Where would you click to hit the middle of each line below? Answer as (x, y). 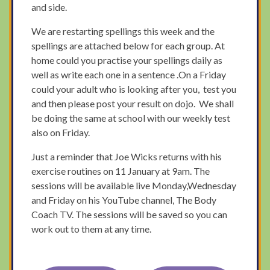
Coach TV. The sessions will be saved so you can (130, 215)
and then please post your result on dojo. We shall (133, 104)
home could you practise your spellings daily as (127, 60)
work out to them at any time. (92, 229)
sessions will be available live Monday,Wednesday (134, 186)
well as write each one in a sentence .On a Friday (129, 75)
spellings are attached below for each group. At (128, 46)
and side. (50, 7)
